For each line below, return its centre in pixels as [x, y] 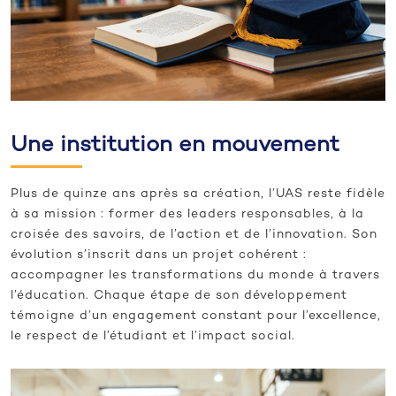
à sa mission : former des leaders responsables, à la [187, 214]
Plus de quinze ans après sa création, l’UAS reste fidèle [198, 194]
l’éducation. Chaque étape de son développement [179, 295]
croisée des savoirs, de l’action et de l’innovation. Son [194, 234]
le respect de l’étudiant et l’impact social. [153, 336]
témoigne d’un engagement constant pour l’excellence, [196, 316]
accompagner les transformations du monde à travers [195, 275]
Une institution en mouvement [175, 145]
